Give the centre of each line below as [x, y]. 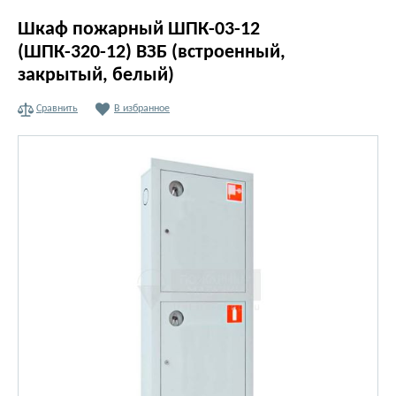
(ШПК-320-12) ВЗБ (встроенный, [152, 53]
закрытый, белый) [96, 76]
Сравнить [57, 109]
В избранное [142, 109]
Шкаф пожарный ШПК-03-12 [139, 30]
